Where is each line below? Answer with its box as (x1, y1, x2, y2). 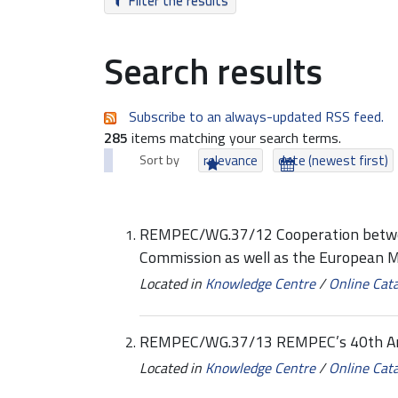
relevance (203, 150, 259, 171)
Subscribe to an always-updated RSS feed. (129, 106, 384, 127)
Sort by (139, 150, 179, 170)
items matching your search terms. (128, 127, 341, 148)
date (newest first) (278, 150, 389, 171)
